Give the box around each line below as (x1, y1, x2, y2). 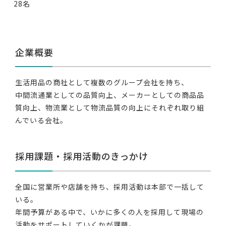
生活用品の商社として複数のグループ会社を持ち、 (15, 77, 189, 88)
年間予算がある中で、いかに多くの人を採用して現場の (15, 206, 204, 217)
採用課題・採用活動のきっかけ (15, 149, 148, 163)
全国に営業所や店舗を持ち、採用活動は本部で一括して (15, 181, 204, 192)
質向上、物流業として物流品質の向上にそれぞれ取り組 (15, 102, 204, 113)
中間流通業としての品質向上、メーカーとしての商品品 (15, 90, 204, 100)
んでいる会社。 (15, 115, 68, 126)
